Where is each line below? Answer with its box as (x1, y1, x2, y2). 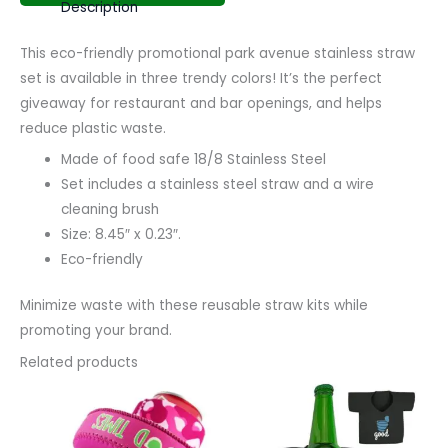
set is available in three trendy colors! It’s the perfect (20, 68, 382, 88)
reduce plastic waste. (20, 118, 166, 138)
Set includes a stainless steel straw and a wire (61, 175, 375, 195)
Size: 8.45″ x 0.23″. (61, 225, 182, 245)
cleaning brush (61, 200, 160, 220)
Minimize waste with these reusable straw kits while (20, 295, 368, 315)
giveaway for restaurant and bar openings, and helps (20, 93, 382, 113)
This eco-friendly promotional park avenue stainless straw (20, 43, 415, 63)
